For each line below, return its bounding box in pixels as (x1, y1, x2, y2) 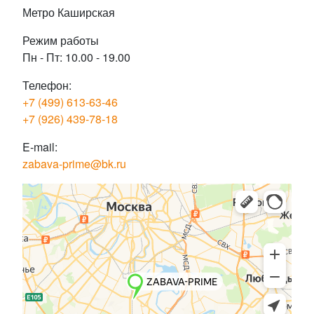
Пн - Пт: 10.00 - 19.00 (22, 49, 130, 65)
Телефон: (22, 77, 71, 93)
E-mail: (22, 139, 57, 155)
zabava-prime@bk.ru (22, 156, 126, 172)
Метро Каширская (22, 4, 115, 20)
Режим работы (22, 32, 99, 48)
